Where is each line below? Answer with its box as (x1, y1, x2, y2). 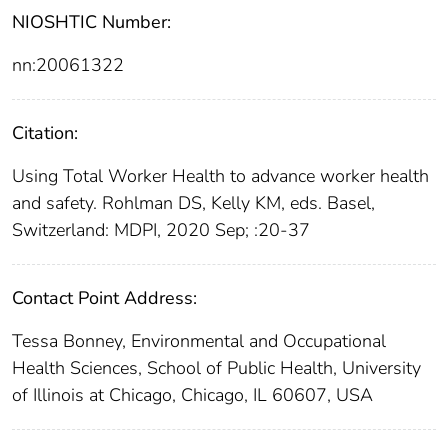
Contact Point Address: (12, 286, 197, 311)
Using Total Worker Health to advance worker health (12, 164, 429, 189)
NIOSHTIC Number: (12, 10, 171, 35)
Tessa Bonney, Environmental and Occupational (12, 329, 386, 354)
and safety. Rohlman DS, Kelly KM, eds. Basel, (12, 191, 375, 216)
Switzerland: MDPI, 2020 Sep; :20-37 (12, 218, 310, 243)
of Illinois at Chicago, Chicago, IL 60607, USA (12, 383, 373, 408)
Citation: (12, 121, 78, 146)
